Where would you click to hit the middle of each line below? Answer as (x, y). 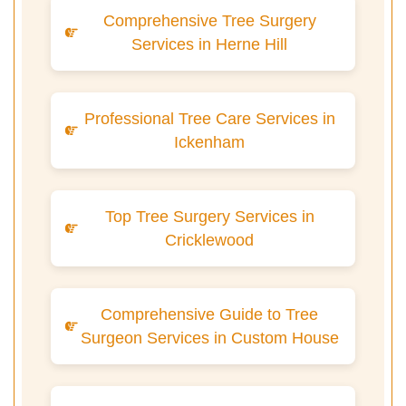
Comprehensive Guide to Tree (209, 314)
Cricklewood (209, 240)
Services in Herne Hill (209, 44)
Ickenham (209, 142)
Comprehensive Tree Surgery (209, 20)
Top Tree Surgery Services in (209, 216)
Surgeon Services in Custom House (209, 338)
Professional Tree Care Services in (209, 118)
